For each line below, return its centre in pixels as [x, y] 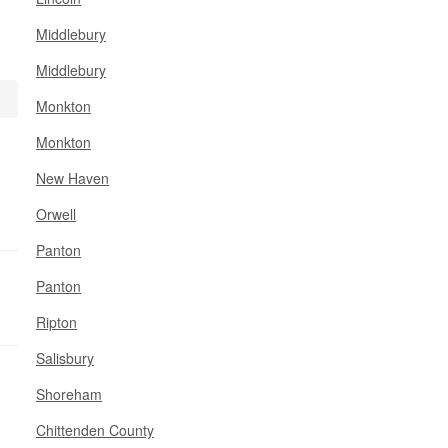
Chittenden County [95, 430]
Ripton [56, 322]
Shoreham [69, 394]
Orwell [56, 214]
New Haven [72, 178]
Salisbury [65, 358]
